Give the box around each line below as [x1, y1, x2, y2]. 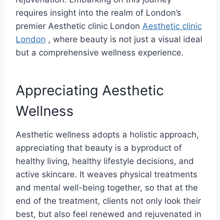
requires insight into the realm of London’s [16, 7, 181, 18]
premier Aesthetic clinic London [16, 21, 142, 31]
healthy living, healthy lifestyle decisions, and [16, 156, 194, 166]
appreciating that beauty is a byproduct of [16, 142, 182, 153]
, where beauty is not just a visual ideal [46, 34, 202, 44]
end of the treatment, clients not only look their [16, 195, 201, 206]
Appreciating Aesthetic [16, 82, 164, 99]
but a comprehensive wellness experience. [16, 47, 184, 57]
